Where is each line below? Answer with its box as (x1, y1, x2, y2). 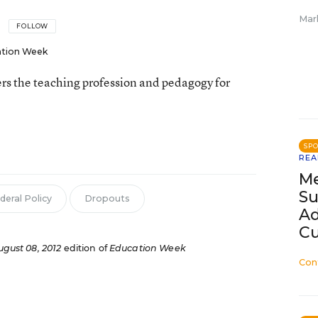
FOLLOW (16, 22, 49, 30)
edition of (61, 243, 109, 253)
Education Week (109, 243, 186, 253)
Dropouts (84, 193, 130, 204)
